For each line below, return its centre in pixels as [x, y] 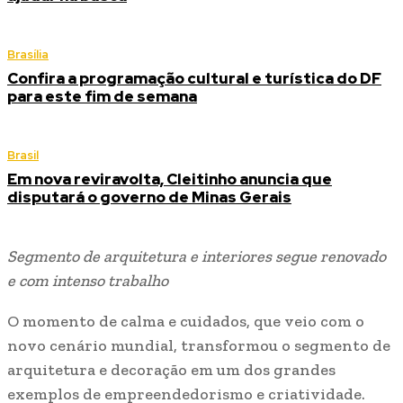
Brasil [23, 156]
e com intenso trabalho [88, 281]
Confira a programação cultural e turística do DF [194, 79]
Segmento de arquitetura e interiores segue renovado [197, 257]
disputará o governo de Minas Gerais [149, 197]
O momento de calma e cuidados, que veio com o [186, 322]
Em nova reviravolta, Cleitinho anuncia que [170, 179]
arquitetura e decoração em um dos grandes [171, 370]
